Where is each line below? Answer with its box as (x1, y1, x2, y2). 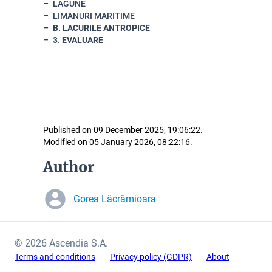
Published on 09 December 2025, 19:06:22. (43, 125, 203, 135)
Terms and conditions (15, 252, 95, 262)
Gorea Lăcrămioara (73, 193, 156, 205)
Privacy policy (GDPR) (110, 252, 192, 262)
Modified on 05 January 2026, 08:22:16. (43, 137, 192, 147)
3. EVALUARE (53, 35, 103, 45)
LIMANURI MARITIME (53, 11, 135, 21)
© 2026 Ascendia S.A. (15, 237, 108, 249)
